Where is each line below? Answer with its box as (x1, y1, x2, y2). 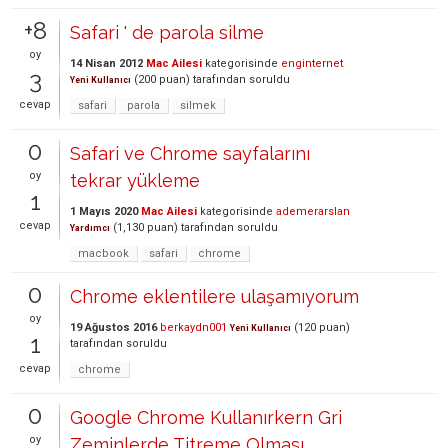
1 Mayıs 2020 (70, 205, 138, 218)
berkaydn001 (160, 321, 227, 334)
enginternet (281, 57, 343, 70)
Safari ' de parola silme (70, 22, 264, 43)
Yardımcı (70, 223, 110, 233)
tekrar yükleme (70, 170, 200, 191)
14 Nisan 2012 (70, 57, 143, 70)
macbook (78, 247, 129, 260)
